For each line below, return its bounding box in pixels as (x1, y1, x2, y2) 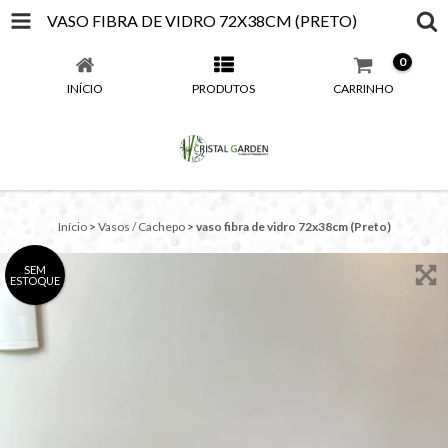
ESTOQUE (10, 274, 60, 287)
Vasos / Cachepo (97, 219, 185, 234)
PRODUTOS (192, 81, 256, 96)
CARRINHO (332, 81, 394, 96)
